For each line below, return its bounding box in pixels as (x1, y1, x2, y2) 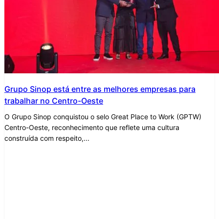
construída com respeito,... (4, 133, 89, 142)
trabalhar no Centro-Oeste (4, 95, 103, 106)
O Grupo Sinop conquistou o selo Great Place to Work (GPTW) (4, 112, 201, 121)
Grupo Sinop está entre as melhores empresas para (4, 84, 196, 94)
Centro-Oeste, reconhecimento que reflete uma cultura (4, 123, 179, 131)
